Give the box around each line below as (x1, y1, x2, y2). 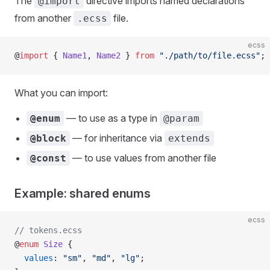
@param (163, 113, 199, 124)
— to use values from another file (70, 152, 216, 164)
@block (30, 133, 66, 144)
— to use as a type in (64, 112, 160, 124)
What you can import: (14, 87, 108, 99)
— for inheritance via (70, 132, 165, 144)
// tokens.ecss (14, 225, 82, 235)
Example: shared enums (14, 186, 151, 201)
